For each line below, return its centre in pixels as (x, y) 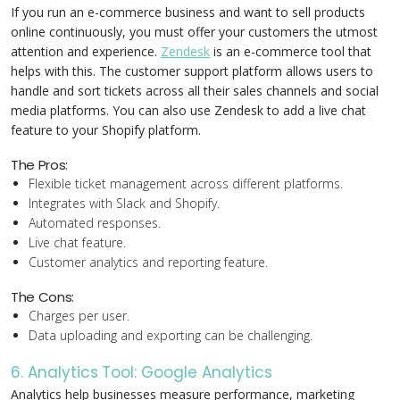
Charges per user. (79, 316)
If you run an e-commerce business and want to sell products (188, 12)
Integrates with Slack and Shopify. (124, 203)
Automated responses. (95, 223)
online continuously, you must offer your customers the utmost (194, 32)
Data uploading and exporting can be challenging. (171, 335)
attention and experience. (86, 51)
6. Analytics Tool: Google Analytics (142, 372)
